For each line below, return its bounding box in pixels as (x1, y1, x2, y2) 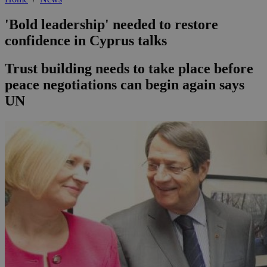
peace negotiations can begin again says (5, 77, 244, 93)
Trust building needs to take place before (5, 61, 253, 77)
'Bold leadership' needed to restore (5, 17, 218, 33)
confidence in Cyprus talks (5, 33, 167, 49)
